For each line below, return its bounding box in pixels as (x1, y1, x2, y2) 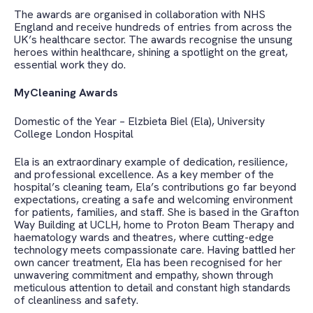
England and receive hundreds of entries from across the (14, 19, 292, 34)
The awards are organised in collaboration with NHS (14, 6, 265, 22)
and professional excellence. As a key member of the (14, 166, 274, 182)
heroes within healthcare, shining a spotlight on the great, (14, 44, 288, 59)
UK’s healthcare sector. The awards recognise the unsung (14, 31, 293, 47)
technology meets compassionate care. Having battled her (14, 242, 296, 257)
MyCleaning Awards (14, 85, 118, 101)
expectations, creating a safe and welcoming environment (14, 191, 293, 207)
